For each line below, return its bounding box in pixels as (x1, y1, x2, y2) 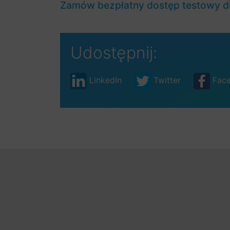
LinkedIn (87, 75, 124, 86)
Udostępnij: (70, 43, 158, 63)
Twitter (151, 75, 183, 86)
